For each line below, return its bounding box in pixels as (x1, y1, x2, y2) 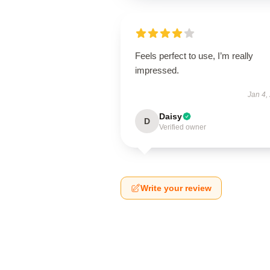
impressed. (135, 65, 179, 75)
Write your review (140, 183, 212, 193)
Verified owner (159, 123, 206, 131)
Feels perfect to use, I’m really (135, 51, 253, 61)
